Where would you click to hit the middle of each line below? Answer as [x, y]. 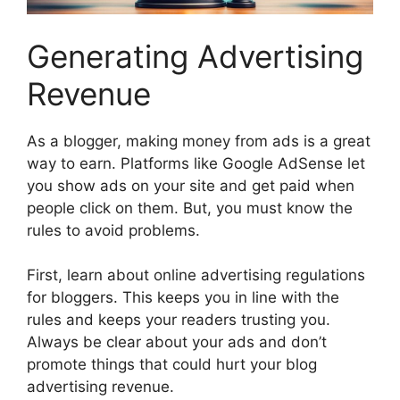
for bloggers [70, 298]
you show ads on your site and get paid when [191, 185]
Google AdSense [283, 163]
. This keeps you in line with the [226, 298]
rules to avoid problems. [113, 230]
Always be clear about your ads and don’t [177, 342]
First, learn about [90, 275]
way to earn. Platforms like [125, 163]
